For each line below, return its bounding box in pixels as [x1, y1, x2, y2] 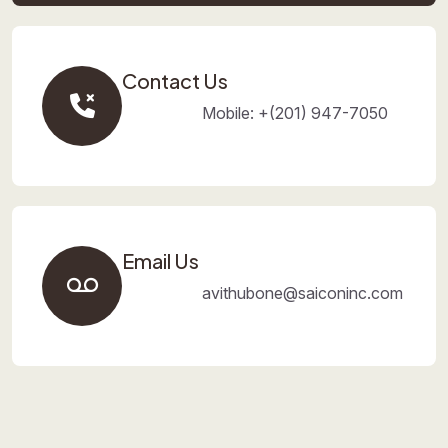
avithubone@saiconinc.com [202, 283, 403, 303]
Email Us [122, 248, 199, 273]
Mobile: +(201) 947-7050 [202, 103, 388, 123]
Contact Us [122, 68, 228, 93]
